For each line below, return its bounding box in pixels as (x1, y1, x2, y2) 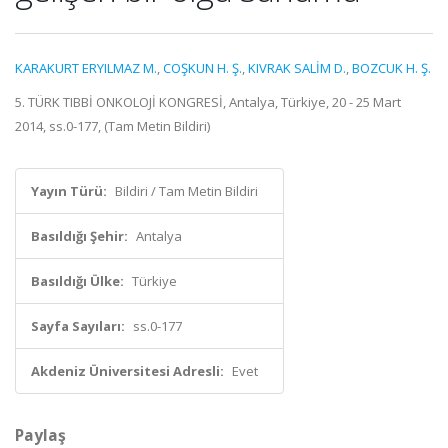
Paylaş (15, 424, 66, 446)
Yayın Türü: (31, 182, 107, 200)
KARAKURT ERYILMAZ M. (15, 59, 157, 77)
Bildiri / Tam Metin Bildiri (115, 182, 258, 200)
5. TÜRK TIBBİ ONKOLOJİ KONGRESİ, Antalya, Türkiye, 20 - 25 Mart (15, 93, 401, 111)
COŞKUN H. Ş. (163, 59, 242, 77)
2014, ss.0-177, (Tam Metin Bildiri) (15, 117, 210, 135)
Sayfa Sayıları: (31, 317, 125, 335)
